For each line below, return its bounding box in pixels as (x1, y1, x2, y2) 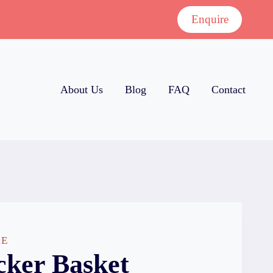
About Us (60, 83, 103, 96)
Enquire (191, 13, 229, 26)
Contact (211, 83, 246, 96)
